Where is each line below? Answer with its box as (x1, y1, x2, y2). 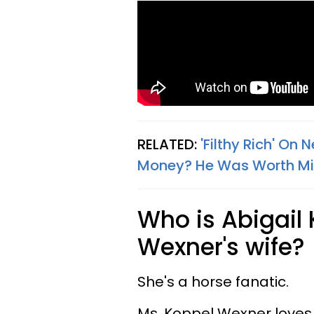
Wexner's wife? (137, 231, 311, 264)
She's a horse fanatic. (137, 272, 289, 292)
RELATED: (137, 135, 200, 154)
